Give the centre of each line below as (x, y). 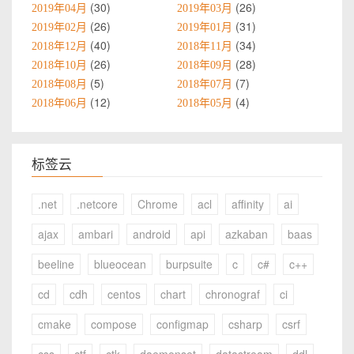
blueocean (120, 264)
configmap (183, 324)
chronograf (233, 294)
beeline (56, 264)
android (152, 234)
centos (124, 294)
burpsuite (189, 264)
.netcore (97, 204)
